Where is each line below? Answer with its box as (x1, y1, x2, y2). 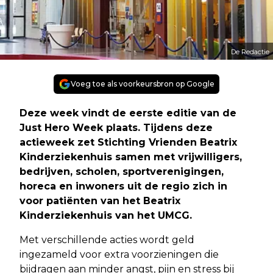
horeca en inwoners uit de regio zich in (19, 180, 227, 192)
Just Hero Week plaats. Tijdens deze (19, 121, 213, 133)
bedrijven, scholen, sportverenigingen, (19, 165, 224, 177)
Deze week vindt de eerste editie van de (19, 107, 236, 119)
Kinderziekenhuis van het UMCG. (19, 209, 192, 221)
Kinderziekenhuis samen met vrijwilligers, (19, 151, 242, 163)
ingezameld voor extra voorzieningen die (19, 248, 219, 260)
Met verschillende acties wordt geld (19, 233, 194, 246)
